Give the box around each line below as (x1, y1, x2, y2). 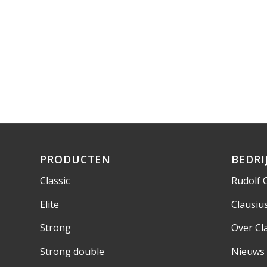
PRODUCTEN (40, 151, 111, 166)
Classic (40, 174, 70, 188)
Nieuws (231, 244, 265, 258)
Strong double (40, 244, 104, 258)
